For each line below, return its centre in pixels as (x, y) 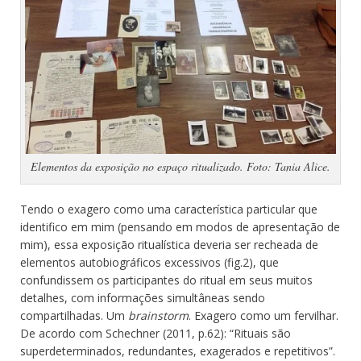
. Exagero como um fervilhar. (263, 316)
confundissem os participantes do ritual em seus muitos (166, 280)
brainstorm (158, 316)
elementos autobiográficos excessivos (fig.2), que (149, 263)
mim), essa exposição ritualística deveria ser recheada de (169, 245)
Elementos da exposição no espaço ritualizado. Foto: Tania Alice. (180, 167)
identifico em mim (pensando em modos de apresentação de (180, 227)
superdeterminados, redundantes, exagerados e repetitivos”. (178, 351)
